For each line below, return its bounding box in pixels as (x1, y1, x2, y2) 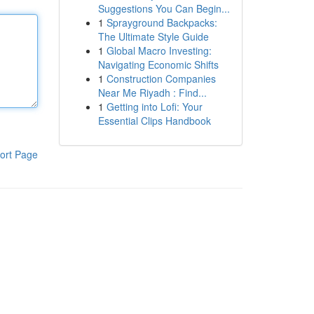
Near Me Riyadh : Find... (97, 86, 207, 100)
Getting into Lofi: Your (106, 100, 203, 114)
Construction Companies (106, 71, 216, 86)
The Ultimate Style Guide (97, 29, 209, 43)
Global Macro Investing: (106, 43, 212, 57)
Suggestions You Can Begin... (97, 1, 230, 15)
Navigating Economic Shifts (97, 57, 219, 71)
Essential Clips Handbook (97, 114, 211, 128)
